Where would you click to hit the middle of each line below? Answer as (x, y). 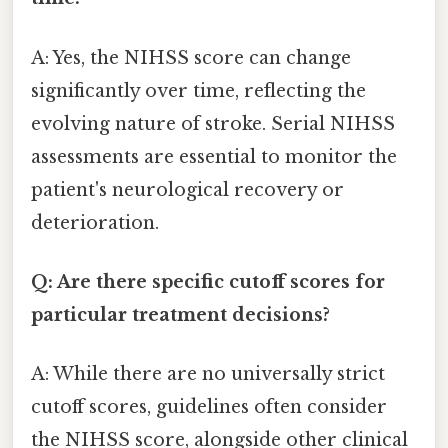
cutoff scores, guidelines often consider (209, 407)
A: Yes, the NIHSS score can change (191, 57)
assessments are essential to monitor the (214, 156)
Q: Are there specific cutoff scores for (208, 281)
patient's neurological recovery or (187, 189)
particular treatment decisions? (180, 314)
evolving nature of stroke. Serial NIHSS (213, 123)
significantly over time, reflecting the (198, 90)
